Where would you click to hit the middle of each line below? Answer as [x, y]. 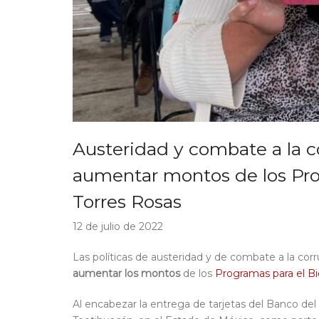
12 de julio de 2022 [118, 227]
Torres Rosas [127, 202]
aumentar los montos [126, 274]
